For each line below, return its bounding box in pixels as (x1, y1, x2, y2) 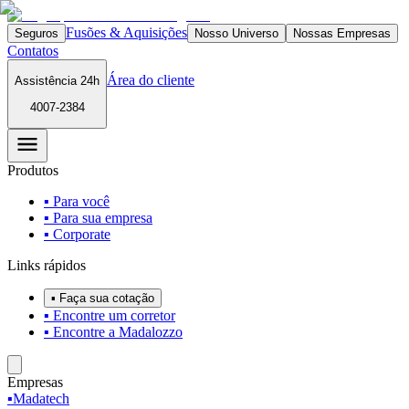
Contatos (7, 43, 58, 58)
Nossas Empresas (293, 26, 391, 40)
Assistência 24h (15, 74, 100, 89)
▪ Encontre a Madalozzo (44, 323, 183, 340)
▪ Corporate (44, 225, 110, 242)
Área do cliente (107, 72, 194, 89)
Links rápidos (7, 257, 86, 273)
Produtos (7, 162, 58, 178)
